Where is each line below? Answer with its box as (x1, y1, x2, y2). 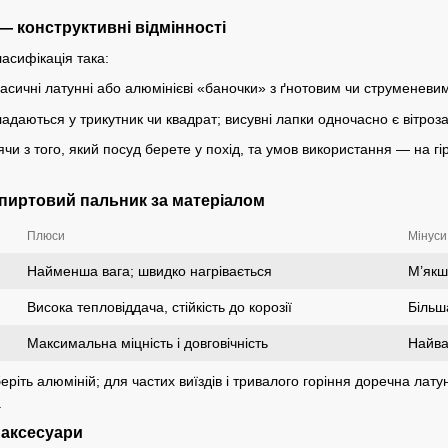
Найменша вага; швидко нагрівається (27, 263, 272, 280)
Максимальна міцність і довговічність (27, 335, 268, 352)
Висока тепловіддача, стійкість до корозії (27, 299, 292, 316)
